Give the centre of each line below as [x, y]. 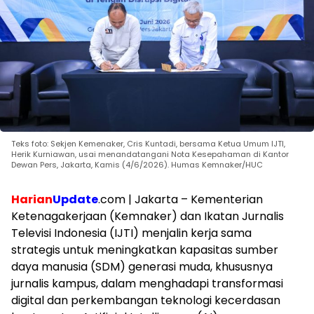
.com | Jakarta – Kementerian [180, 200]
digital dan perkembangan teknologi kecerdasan [146, 301]
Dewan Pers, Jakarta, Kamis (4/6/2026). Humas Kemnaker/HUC [137, 165]
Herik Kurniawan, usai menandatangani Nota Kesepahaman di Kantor [150, 155]
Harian [32, 200]
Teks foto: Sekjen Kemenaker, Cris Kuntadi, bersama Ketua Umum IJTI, [148, 144]
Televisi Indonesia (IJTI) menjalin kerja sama [131, 233]
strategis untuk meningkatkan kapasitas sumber [145, 250]
